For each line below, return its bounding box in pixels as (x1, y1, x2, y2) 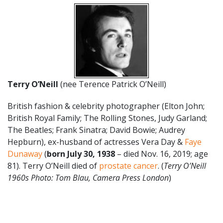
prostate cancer (99, 160, 158, 171)
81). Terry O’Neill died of (7, 160, 99, 171)
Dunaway (7, 148, 42, 159)
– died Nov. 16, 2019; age (115, 148, 208, 159)
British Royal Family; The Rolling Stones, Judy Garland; (7, 112, 207, 123)
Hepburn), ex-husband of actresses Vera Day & (7, 136, 185, 147)
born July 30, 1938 (47, 148, 115, 159)
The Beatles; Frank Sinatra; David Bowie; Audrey (7, 124, 185, 135)
